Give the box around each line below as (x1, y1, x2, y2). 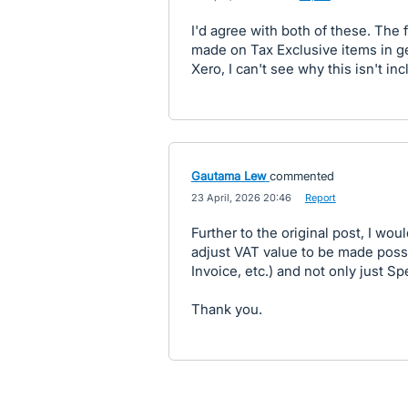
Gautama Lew (190, 168, 266, 183)
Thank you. (190, 301, 262, 318)
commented (269, 168, 334, 183)
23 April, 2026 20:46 (190, 191, 291, 204)
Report (304, 191, 336, 204)
